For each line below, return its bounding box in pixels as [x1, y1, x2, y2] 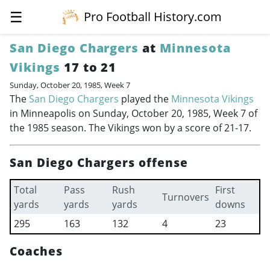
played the [119, 92, 171, 105]
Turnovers [162, 190, 209, 204]
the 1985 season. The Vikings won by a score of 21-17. [10, 121, 251, 134]
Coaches [10, 243, 63, 259]
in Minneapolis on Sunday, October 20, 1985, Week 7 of [10, 107, 257, 120]
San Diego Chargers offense [10, 154, 188, 171]
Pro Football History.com [84, 8, 222, 25]
